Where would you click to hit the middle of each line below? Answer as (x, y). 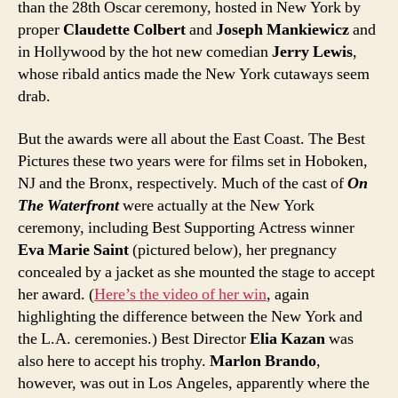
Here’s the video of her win (180, 294)
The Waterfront (68, 205)
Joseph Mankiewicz (283, 30)
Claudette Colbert (124, 30)
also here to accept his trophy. (114, 361)
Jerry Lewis (312, 52)
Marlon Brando (263, 361)
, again (288, 294)
